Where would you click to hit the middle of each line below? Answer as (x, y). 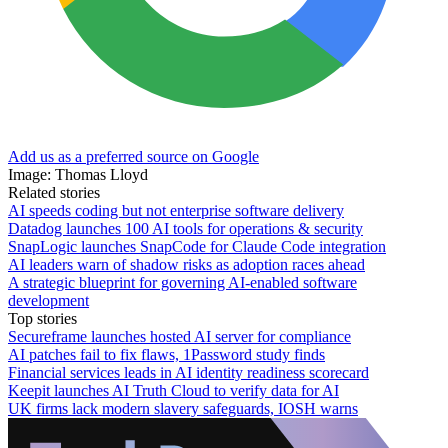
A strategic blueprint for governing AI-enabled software (182, 282)
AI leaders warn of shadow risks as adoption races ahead (186, 264)
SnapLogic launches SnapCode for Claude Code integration (197, 246)
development (48, 300)
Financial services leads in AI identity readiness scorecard (188, 372)
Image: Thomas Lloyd (78, 174)
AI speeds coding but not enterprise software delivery (176, 210)
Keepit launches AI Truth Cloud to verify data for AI (173, 390)
